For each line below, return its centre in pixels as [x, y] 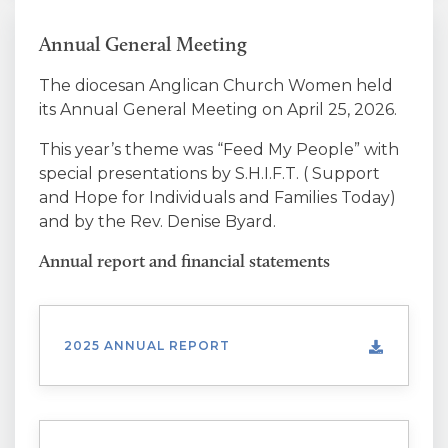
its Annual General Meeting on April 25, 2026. [218, 109]
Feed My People [288, 149]
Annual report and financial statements [184, 261]
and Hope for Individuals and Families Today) [217, 197]
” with [376, 149]
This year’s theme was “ [131, 149]
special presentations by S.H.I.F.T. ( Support [209, 173]
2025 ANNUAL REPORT [147, 345]
